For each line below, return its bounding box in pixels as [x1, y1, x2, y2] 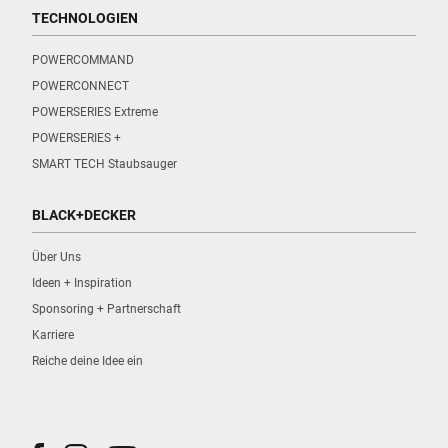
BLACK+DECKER [32, 207, 136, 224]
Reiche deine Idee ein [32, 354, 143, 369]
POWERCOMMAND [32, 53, 134, 68]
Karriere [32, 328, 74, 343]
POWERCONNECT [32, 79, 129, 94]
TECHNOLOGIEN [32, 10, 138, 27]
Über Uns [32, 250, 81, 265]
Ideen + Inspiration [32, 276, 132, 291]
